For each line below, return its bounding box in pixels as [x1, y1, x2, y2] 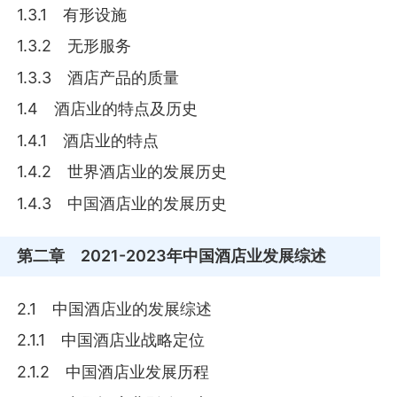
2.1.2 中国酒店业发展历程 [17, 362, 210, 381]
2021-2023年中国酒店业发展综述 [65, 246, 327, 266]
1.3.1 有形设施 [17, 4, 128, 24]
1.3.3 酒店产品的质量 [17, 67, 180, 87]
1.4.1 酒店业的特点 [17, 130, 160, 150]
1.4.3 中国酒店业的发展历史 [17, 194, 228, 213]
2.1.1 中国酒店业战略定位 [17, 331, 206, 350]
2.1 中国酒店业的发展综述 [17, 299, 213, 318]
